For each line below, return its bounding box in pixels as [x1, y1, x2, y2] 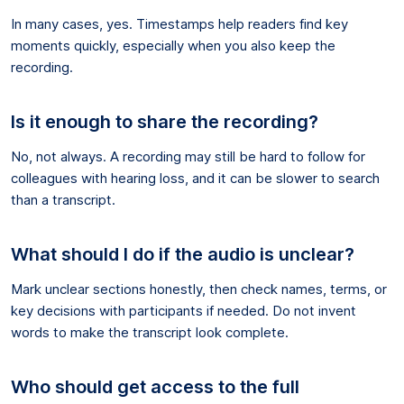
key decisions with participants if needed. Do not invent [11, 301, 356, 319]
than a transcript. [11, 190, 115, 208]
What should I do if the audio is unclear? [11, 243, 354, 265]
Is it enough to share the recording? [11, 110, 318, 133]
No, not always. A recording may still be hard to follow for [11, 147, 365, 165]
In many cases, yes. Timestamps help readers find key [11, 14, 348, 32]
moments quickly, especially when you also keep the [11, 36, 335, 54]
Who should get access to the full [11, 375, 299, 398]
